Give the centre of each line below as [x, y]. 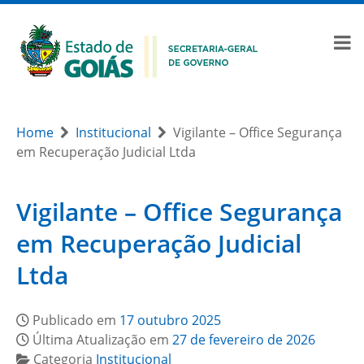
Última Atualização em [102, 340]
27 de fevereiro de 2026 [244, 340]
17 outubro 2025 [170, 320]
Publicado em [76, 320]
